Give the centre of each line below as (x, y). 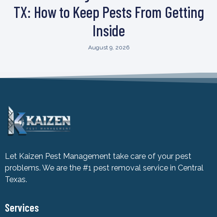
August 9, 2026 (108, 47)
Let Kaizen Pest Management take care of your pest (98, 156)
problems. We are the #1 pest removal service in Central (104, 168)
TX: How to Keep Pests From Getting (108, 11)
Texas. (16, 180)
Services (22, 208)
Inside (108, 30)
